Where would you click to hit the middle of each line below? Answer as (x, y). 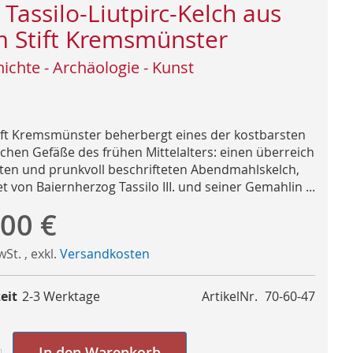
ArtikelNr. (230, 296)
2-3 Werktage (61, 296)
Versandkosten (104, 253)
